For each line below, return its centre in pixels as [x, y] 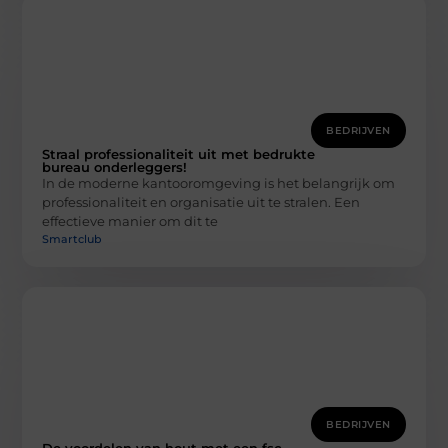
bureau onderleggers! [115, 167]
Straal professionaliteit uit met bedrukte [179, 154]
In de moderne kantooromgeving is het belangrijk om [219, 183]
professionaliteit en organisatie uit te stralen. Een [201, 202]
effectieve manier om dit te [130, 221]
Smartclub [72, 238]
